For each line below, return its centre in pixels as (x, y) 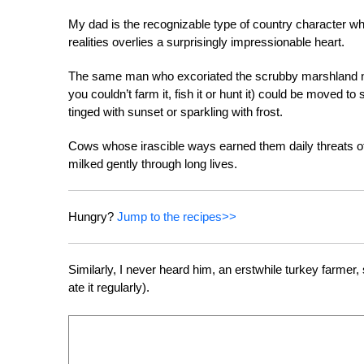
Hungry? (93, 217)
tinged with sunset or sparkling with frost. (175, 112)
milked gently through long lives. (153, 164)
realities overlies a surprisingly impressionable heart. (206, 42)
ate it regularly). (109, 287)
